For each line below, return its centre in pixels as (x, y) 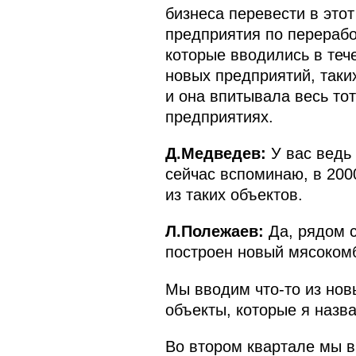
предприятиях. (219, 116)
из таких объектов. (234, 195)
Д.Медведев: (218, 154)
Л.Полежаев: (214, 232)
